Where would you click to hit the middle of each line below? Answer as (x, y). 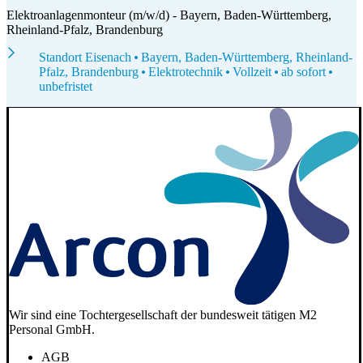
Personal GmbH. (52, 330)
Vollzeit (252, 71)
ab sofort (303, 71)
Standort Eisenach (87, 57)
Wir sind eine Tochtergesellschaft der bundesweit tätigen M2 (163, 315)
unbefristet (66, 86)
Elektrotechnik (186, 71)
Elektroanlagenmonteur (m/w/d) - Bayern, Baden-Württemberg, (169, 15)
